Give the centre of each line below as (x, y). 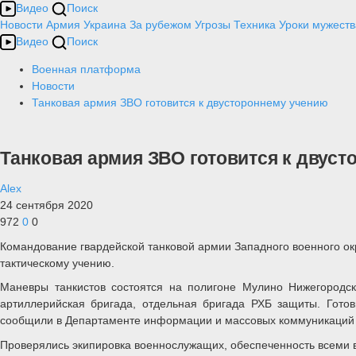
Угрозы (213, 25)
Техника (255, 25)
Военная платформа (86, 69)
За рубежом (161, 25)
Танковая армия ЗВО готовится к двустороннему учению (180, 103)
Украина (105, 25)
